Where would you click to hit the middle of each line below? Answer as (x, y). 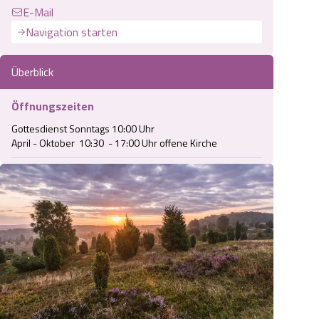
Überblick (32, 72)
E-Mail (38, 12)
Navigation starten (72, 32)
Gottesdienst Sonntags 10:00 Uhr (84, 129)
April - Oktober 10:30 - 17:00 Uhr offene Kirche (114, 143)
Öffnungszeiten (53, 106)
